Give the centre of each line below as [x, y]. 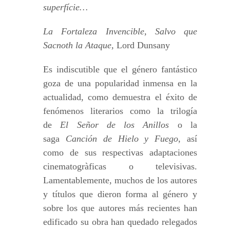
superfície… [65, 7]
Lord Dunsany [143, 45]
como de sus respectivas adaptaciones [120, 152]
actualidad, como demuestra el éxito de [120, 97]
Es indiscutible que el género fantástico [120, 69]
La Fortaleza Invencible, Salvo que [120, 31]
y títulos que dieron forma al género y [120, 194]
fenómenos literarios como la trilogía [120, 111]
